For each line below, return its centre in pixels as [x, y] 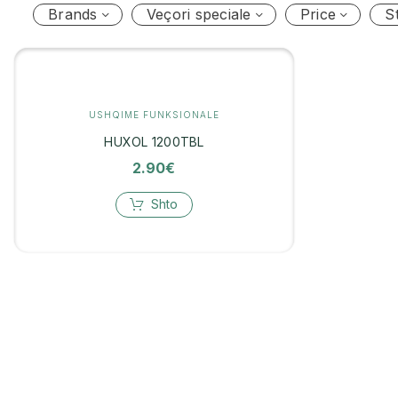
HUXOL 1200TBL [154, 141]
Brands [73, 15]
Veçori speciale [199, 15]
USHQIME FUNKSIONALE [154, 114]
